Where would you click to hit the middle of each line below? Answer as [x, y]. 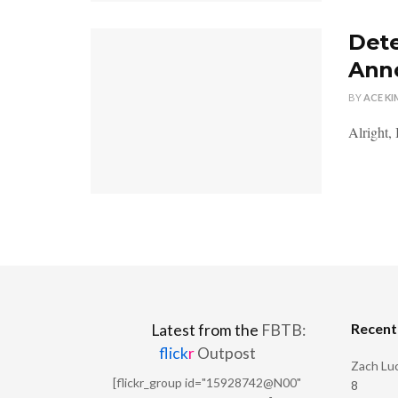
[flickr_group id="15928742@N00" [207, 382]
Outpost [225, 353]
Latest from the [207, 330]
